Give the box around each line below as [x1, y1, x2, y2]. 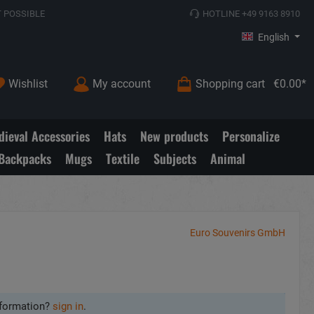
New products [140, 126, 208, 145]
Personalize [222, 126, 280, 145]
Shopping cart [196, 76, 265, 90]
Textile [105, 149, 139, 168]
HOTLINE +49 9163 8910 [203, 8, 300, 19]
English [258, 32, 290, 43]
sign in [52, 299, 83, 313]
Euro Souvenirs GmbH [190, 226, 285, 238]
